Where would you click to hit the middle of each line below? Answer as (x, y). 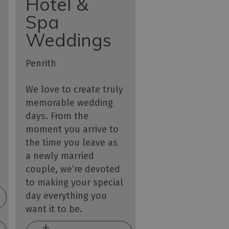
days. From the (57, 116)
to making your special (75, 183)
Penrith (41, 64)
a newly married (60, 156)
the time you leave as (72, 143)
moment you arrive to (72, 130)
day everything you (66, 196)
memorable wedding (70, 103)
